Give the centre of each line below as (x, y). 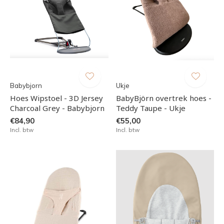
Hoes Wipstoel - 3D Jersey (56, 98)
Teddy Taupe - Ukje (150, 108)
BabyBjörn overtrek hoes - (163, 98)
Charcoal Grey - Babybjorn (57, 108)
